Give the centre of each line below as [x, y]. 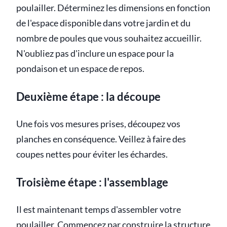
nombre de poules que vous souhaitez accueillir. [109, 38]
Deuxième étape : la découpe [88, 96]
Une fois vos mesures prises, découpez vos [98, 124]
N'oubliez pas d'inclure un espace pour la [95, 53]
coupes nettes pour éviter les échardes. [92, 154]
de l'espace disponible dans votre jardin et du [103, 23]
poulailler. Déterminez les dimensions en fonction [113, 8]
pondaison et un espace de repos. [80, 68]
